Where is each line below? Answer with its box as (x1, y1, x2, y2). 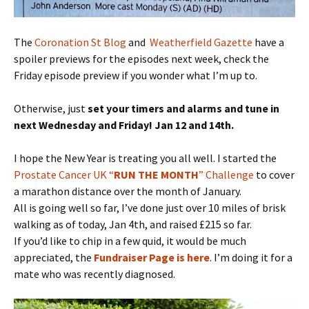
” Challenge (199, 168, 254, 182)
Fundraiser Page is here (94, 250, 210, 265)
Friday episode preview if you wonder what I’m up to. (14, 68, 257, 83)
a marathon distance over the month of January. (14, 184, 241, 199)
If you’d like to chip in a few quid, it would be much (14, 234, 246, 248)
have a (252, 35, 284, 50)
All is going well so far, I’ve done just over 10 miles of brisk (14, 201, 286, 215)
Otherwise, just (14, 101, 88, 116)
